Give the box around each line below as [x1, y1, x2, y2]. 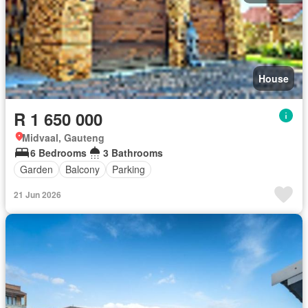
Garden [20, 162, 53, 177]
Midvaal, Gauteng [22, 130, 104, 144]
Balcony [65, 162, 100, 177]
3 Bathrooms [103, 145, 163, 159]
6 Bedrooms [30, 145, 87, 159]
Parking [112, 162, 145, 177]
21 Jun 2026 [14, 188, 61, 201]
